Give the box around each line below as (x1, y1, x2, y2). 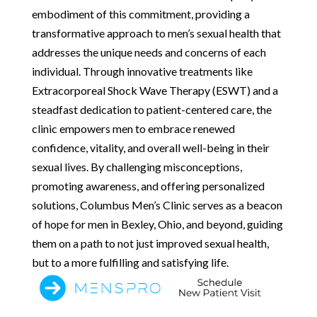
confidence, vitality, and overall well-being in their (31, 140, 270, 154)
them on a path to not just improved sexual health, (31, 236, 269, 250)
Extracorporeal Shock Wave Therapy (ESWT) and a (31, 83, 278, 97)
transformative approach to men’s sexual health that (31, 25, 281, 40)
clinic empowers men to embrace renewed (31, 121, 235, 135)
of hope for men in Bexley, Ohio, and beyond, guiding (31, 217, 283, 231)
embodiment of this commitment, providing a (31, 6, 250, 21)
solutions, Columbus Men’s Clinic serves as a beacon (31, 197, 282, 212)
